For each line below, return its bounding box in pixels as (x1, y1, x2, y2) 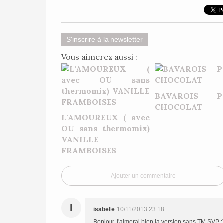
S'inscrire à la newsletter (66, 35, 143, 43)
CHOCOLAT (154, 102, 203, 111)
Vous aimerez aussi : (61, 52, 137, 62)
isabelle (93, 206, 115, 213)
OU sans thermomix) (61, 123, 150, 133)
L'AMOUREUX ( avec (61, 112, 150, 122)
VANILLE (61, 134, 99, 144)
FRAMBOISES (61, 145, 116, 155)
